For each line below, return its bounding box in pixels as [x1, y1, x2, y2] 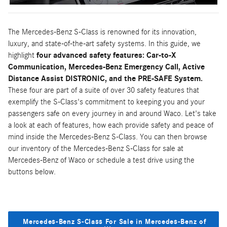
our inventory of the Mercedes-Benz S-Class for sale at [8, 144, 183, 153]
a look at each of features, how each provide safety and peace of [8, 121, 213, 130]
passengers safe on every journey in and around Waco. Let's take [8, 109, 216, 118]
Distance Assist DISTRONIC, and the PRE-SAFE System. [8, 74, 203, 83]
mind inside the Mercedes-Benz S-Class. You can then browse [8, 132, 207, 141]
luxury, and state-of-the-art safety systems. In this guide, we [8, 39, 201, 48]
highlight [8, 51, 36, 60]
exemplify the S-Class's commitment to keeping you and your [8, 97, 205, 106]
